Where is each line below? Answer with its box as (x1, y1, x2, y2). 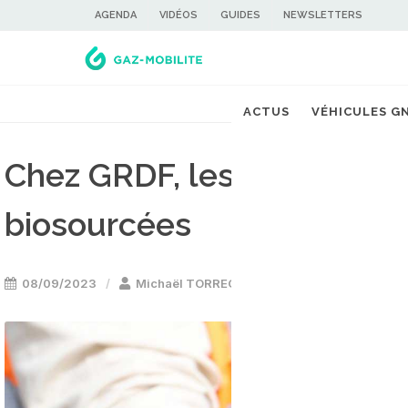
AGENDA (95, 9, 137, 21)
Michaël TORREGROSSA (136, 276, 279, 291)
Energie (321, 276, 367, 291)
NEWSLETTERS (283, 9, 362, 21)
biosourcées (5, 205, 191, 243)
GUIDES (220, 9, 260, 21)
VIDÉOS (159, 9, 198, 21)
